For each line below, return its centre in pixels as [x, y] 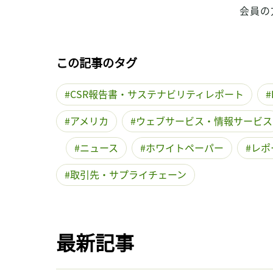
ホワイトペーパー [185, 148]
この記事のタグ [97, 63]
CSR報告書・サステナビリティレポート [157, 94]
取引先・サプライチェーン [128, 175]
